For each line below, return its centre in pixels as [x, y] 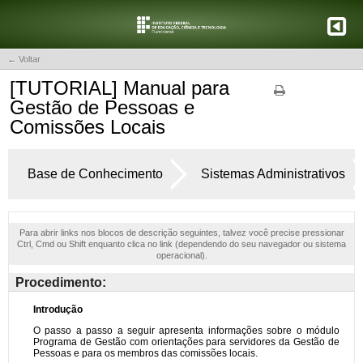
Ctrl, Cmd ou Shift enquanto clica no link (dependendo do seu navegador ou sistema [181, 244]
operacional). [181, 255]
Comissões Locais [88, 127]
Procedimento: [61, 282]
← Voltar [24, 59]
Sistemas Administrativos [273, 174]
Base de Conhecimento [95, 174]
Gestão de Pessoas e [102, 107]
